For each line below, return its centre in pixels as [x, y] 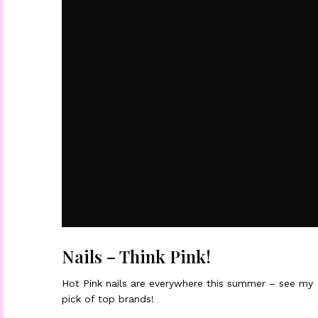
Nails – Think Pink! [136, 256]
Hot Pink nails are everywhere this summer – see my [188, 283]
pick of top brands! [108, 299]
